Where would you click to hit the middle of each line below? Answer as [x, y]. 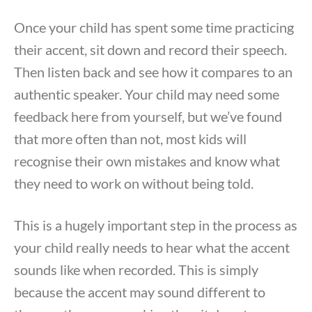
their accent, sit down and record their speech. [150, 50]
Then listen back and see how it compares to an [153, 72]
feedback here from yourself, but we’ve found [148, 117]
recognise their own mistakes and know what [147, 161]
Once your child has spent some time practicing [154, 28]
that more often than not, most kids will [130, 139]
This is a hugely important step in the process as [156, 225]
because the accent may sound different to [140, 292]
